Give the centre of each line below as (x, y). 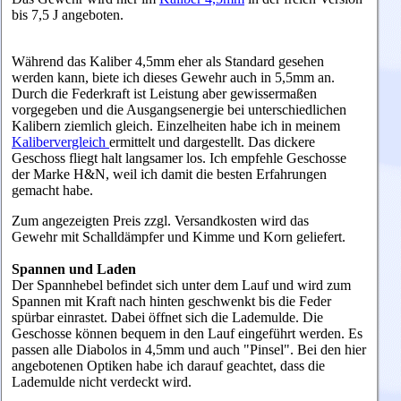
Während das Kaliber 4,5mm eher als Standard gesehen (168, 62)
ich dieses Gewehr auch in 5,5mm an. (229, 78)
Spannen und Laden (74, 269)
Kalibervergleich (60, 142)
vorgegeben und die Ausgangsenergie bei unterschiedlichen (179, 110)
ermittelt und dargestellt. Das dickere (212, 142)
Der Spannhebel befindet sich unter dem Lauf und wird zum (181, 286)
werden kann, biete (67, 78)
